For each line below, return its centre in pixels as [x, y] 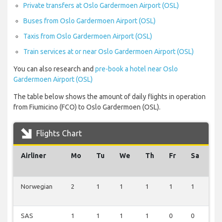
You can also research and [54, 69]
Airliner [33, 156]
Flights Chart [58, 134]
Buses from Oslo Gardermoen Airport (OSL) [89, 21]
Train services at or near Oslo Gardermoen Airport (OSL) [109, 52]
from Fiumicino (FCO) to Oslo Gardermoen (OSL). [87, 107]
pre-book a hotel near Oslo [137, 69]
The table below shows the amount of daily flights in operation [110, 97]
